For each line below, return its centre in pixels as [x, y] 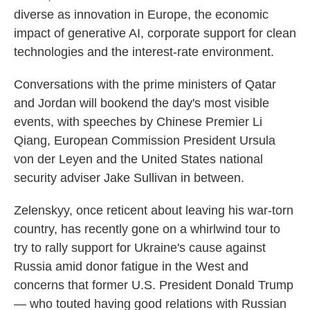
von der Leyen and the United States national [138, 159]
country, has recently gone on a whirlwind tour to [147, 229]
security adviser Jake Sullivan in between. [129, 178]
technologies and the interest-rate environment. [144, 52]
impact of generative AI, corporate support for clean [155, 33]
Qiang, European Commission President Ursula [145, 140]
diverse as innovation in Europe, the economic [141, 15]
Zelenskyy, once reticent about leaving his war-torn [154, 210]
